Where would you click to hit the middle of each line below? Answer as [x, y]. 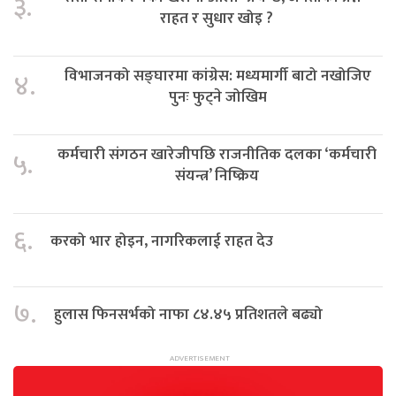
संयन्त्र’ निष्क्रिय [217, 176]
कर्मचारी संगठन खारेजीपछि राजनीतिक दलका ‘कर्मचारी [217, 155]
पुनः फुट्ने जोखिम [218, 97]
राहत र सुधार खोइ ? [216, 19]
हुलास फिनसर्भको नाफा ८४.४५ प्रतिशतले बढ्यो [188, 315]
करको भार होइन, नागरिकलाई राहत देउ [162, 241]
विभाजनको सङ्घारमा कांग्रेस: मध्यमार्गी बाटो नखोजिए [218, 76]
